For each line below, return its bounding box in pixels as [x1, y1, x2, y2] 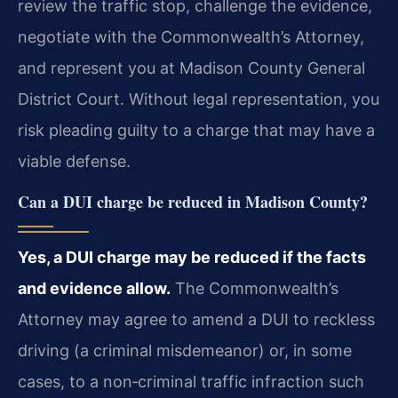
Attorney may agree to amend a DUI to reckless [18, 309, 375, 329]
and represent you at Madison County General [18, 59, 365, 78]
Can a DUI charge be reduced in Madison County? [18, 189, 368, 213]
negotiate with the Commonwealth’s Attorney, [18, 28, 364, 47]
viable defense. [18, 152, 131, 171]
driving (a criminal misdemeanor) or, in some [18, 340, 352, 360]
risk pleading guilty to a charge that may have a [18, 121, 375, 140]
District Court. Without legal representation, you [18, 90, 379, 109]
